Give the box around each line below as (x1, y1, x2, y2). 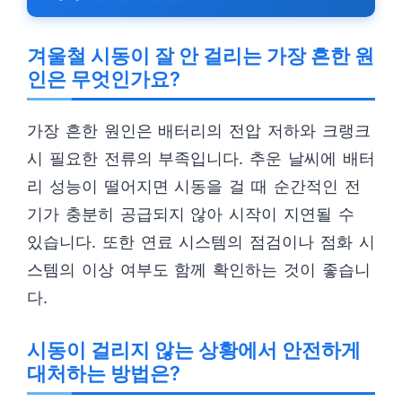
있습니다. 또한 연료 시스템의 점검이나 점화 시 (27, 232, 375, 251)
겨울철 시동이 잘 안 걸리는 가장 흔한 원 (27, 44, 374, 67)
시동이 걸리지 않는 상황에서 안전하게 (27, 338, 361, 362)
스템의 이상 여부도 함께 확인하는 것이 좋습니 (27, 260, 371, 279)
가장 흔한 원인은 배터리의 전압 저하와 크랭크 (27, 121, 371, 140)
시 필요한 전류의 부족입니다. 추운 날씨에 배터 (27, 149, 375, 168)
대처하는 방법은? (27, 362, 180, 385)
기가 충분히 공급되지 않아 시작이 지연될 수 (27, 205, 354, 223)
